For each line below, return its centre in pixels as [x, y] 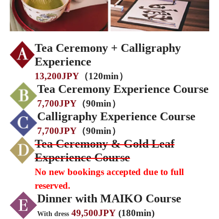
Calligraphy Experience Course [116, 116]
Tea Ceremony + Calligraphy [108, 48]
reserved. [53, 185]
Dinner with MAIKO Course [109, 198]
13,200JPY [57, 76]
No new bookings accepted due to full [109, 172]
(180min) [136, 213]
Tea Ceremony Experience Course [123, 89]
